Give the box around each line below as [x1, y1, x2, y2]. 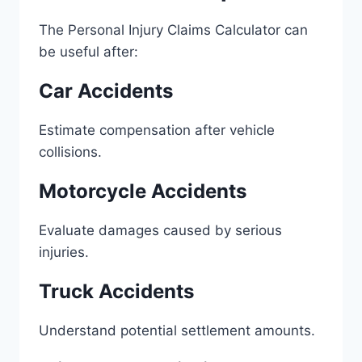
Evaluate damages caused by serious [39, 222, 282, 238]
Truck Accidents [39, 280, 194, 303]
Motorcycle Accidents [39, 179, 246, 203]
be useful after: [39, 44, 138, 60]
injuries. [39, 244, 89, 260]
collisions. [39, 144, 102, 160]
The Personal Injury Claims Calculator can [39, 22, 308, 38]
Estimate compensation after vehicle [39, 122, 275, 138]
